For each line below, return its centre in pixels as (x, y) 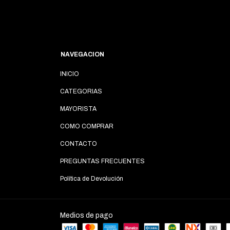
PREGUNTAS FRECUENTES (102, 161)
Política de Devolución (92, 179)
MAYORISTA (78, 109)
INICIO (70, 74)
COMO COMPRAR (87, 127)
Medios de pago (87, 216)
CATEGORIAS (81, 92)
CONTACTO (79, 144)
